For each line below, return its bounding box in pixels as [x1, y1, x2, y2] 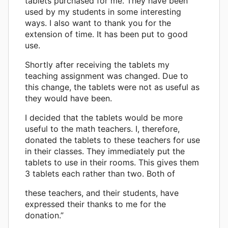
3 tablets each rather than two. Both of [25, 168, 175, 179]
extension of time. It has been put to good [25, 29, 188, 40]
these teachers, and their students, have [25, 188, 179, 198]
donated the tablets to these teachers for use [25, 135, 200, 146]
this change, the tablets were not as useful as [25, 82, 199, 93]
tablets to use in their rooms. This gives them [25, 157, 199, 168]
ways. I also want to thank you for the [25, 18, 171, 28]
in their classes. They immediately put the [25, 146, 185, 157]
